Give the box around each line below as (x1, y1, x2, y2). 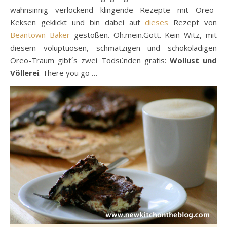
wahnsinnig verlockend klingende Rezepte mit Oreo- (10, 5, 217, 15)
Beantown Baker (10, 30, 70, 40)
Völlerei (10, 68, 39, 78)
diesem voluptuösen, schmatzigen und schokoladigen (10, 43, 217, 53)
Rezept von (168, 17, 217, 27)
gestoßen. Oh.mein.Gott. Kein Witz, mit (69, 30, 217, 40)
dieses (145, 17, 168, 27)
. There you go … (39, 68, 99, 78)
